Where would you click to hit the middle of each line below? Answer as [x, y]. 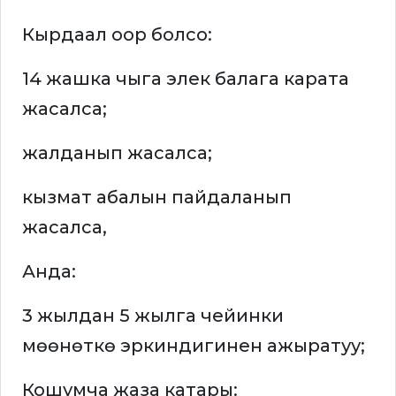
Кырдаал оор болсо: [117, 35]
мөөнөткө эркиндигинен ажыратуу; [194, 346]
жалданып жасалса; [117, 153]
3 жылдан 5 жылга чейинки [153, 316]
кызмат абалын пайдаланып [157, 198]
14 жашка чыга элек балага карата [186, 79]
